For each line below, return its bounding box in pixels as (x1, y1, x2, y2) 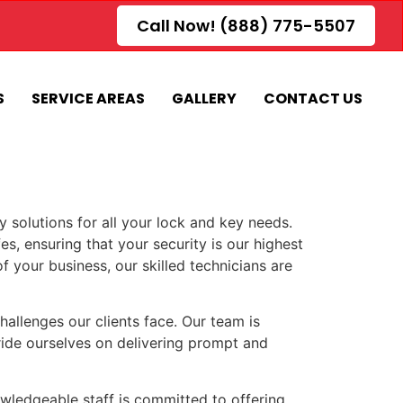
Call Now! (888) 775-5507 (137, 14, 355, 37)
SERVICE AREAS (31, 88, 145, 110)
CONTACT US (263, 88, 363, 110)
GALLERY (171, 88, 237, 110)
